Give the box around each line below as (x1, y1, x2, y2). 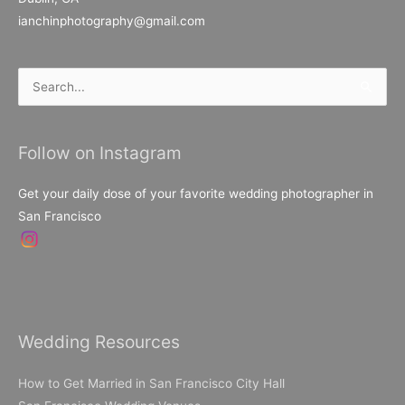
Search (17, 81, 59, 97)
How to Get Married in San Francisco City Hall (18, 375, 285, 391)
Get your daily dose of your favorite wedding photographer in (18, 186, 373, 202)
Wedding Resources (18, 331, 180, 353)
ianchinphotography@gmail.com (18, 14, 205, 29)
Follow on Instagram (18, 141, 182, 164)
